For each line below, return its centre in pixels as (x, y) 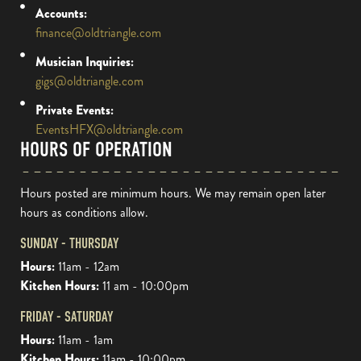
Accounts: (61, 14)
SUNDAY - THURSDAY (69, 244)
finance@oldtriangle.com (98, 33)
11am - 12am (87, 267)
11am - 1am (84, 340)
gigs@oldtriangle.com (89, 81)
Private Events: (74, 110)
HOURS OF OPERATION (96, 150)
